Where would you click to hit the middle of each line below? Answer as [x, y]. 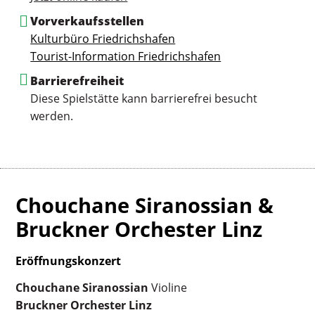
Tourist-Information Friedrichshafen [126, 56]
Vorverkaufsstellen [88, 21]
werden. [52, 116]
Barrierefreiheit [77, 81]
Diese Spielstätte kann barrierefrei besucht [144, 98]
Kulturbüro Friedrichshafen [103, 39]
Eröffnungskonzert [69, 261]
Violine [168, 288]
